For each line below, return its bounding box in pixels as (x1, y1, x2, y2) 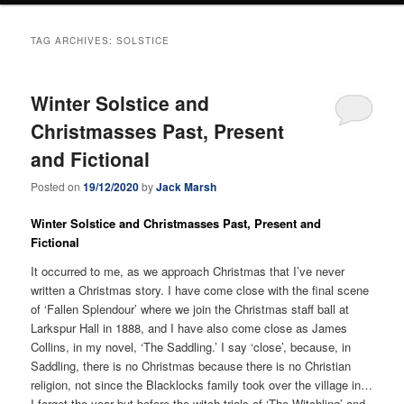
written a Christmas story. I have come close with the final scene (31, 280, 370, 298)
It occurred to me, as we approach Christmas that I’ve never (31, 262, 345, 280)
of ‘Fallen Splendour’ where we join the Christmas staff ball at (31, 299, 350, 317)
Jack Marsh (156, 179, 217, 196)
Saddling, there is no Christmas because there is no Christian (31, 356, 352, 374)
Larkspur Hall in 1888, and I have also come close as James (31, 318, 348, 336)
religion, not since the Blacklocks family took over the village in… (31, 375, 373, 393)
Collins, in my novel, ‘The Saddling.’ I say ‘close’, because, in (31, 337, 352, 355)
